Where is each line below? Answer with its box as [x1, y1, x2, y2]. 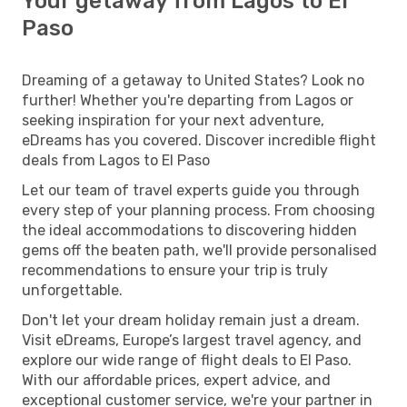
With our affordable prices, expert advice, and [22, 371, 331, 389]
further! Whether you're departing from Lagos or [22, 91, 353, 109]
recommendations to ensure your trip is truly [22, 261, 328, 279]
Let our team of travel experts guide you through [22, 181, 360, 199]
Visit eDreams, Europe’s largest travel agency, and [22, 331, 362, 349]
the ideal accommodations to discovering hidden [22, 221, 357, 239]
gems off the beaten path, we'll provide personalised [22, 241, 377, 259]
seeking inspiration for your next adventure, [22, 111, 324, 129]
